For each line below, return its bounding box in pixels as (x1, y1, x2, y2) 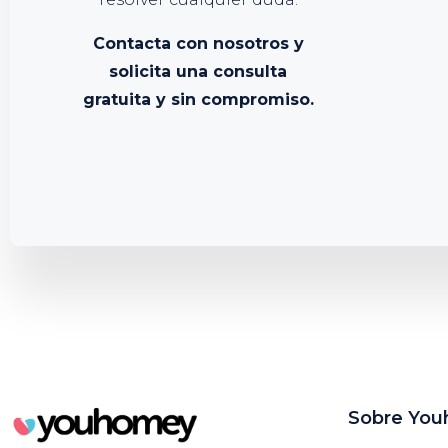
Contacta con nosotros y (92, 34, 304, 53)
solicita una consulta (109, 62, 288, 81)
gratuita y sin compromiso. (82, 90, 314, 109)
